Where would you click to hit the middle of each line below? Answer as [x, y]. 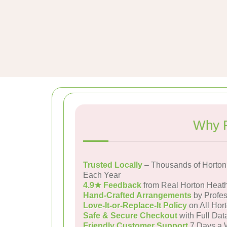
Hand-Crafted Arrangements [137, 195]
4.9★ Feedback [112, 185]
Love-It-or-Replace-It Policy [135, 205]
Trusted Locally [113, 165]
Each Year [102, 175]
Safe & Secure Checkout [130, 216]
